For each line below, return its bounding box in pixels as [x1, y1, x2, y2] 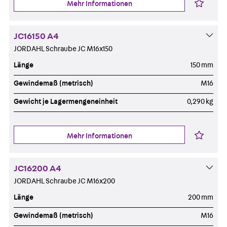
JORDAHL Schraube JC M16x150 [14, 45, 112, 53]
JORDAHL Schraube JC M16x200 [14, 177, 115, 185]
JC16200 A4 [14, 164, 61, 173]
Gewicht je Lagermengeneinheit [14, 97, 118, 105]
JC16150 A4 [14, 32, 59, 41]
